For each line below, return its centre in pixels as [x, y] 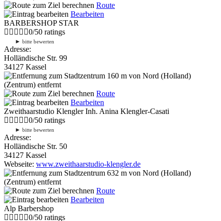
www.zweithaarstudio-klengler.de [88, 164]
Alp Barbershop [29, 208]
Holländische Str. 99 [36, 58]
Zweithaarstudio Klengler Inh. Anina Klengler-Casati [87, 111]
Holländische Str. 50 [36, 146]
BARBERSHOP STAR [41, 23]
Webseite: [20, 164]
